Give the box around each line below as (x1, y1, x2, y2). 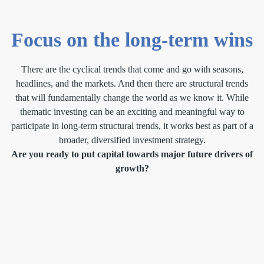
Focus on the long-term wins (11, 29, 253, 51)
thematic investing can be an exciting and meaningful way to (19, 107, 245, 117)
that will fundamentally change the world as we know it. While (15, 93, 249, 103)
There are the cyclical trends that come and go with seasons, (21, 64, 243, 75)
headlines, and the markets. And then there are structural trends (16, 78, 248, 89)
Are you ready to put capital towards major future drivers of (11, 149, 253, 160)
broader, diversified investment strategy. (58, 135, 206, 146)
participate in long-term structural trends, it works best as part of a (11, 121, 253, 131)
